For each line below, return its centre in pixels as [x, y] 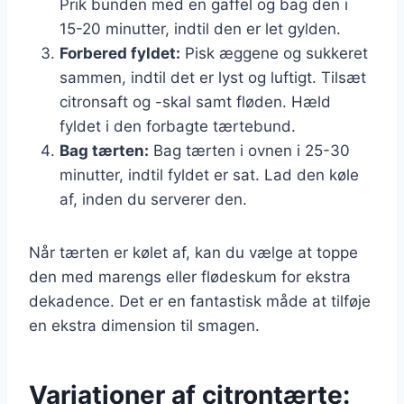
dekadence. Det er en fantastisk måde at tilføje [200, 301]
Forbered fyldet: [120, 53]
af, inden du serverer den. [153, 199]
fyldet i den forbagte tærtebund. [178, 126]
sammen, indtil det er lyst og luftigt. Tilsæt [213, 77]
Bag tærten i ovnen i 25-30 [249, 150]
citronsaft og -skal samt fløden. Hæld [195, 101]
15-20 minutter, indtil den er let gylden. [200, 28]
